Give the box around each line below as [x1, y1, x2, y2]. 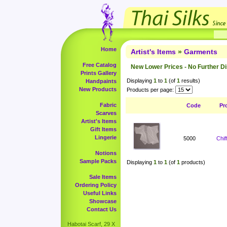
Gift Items [90, 126, 117, 132]
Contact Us [87, 206, 117, 212]
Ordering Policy [75, 182, 117, 188]
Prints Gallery [81, 70, 117, 76]
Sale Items [89, 174, 117, 180]
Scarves [96, 110, 117, 116]
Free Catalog [83, 62, 117, 68]
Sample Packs [80, 158, 117, 164]
